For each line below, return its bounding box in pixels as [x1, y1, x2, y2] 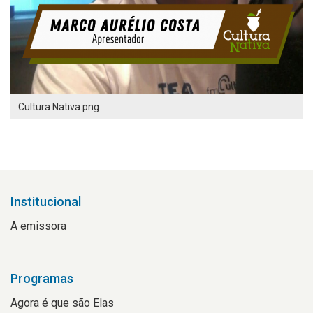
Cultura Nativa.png [18, 101, 99, 112]
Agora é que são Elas [10, 296, 114, 310]
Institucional [10, 194, 81, 209]
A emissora [10, 219, 66, 233]
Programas [10, 271, 73, 286]
